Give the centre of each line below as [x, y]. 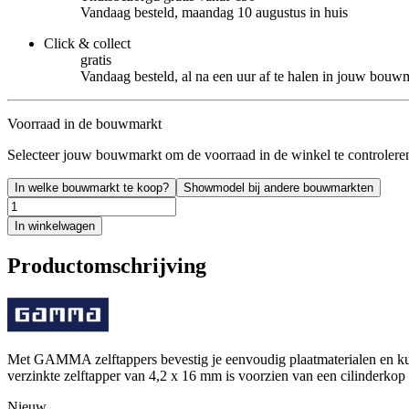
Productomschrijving [107, 265]
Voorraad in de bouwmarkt [84, 123]
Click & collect [87, 43]
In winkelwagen [55, 225]
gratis [96, 59]
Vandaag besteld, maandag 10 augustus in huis [214, 12]
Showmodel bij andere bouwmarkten [278, 187]
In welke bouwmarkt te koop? [92, 187]
